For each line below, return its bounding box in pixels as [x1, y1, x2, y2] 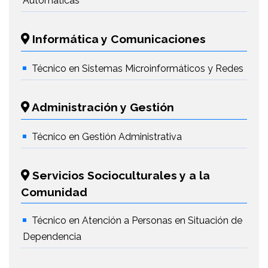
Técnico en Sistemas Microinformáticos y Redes [32, 63, 243, 74]
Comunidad [21, 185, 87, 199]
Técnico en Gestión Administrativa [32, 131, 182, 142]
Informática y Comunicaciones [29, 32, 206, 45]
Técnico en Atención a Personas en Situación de [32, 215, 242, 226]
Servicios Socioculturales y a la [29, 169, 210, 182]
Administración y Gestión [29, 100, 174, 114]
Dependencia [23, 231, 81, 242]
